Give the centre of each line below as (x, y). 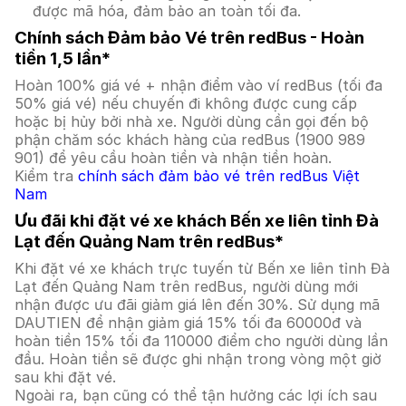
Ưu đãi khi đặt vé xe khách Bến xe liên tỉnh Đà (197, 221)
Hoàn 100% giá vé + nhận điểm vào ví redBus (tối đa (198, 85)
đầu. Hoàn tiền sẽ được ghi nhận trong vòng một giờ (198, 359)
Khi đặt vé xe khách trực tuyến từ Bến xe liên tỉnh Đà (202, 268)
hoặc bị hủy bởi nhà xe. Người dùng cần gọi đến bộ (192, 121)
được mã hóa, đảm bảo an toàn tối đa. (167, 11)
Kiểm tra (46, 176)
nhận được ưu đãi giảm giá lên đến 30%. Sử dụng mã (197, 304)
